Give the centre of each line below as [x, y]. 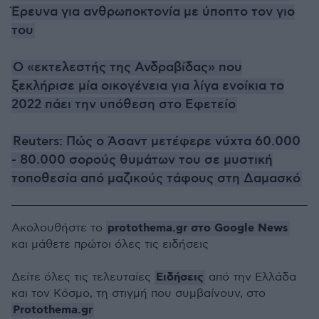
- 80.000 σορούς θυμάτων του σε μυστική [142, 160]
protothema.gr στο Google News [198, 228]
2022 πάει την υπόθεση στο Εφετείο [124, 105]
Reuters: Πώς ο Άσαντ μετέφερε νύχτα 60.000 [157, 142]
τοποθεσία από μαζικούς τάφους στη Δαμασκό [156, 179]
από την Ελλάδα [251, 277]
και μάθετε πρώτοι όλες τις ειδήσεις [110, 245]
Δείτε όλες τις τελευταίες [83, 277]
